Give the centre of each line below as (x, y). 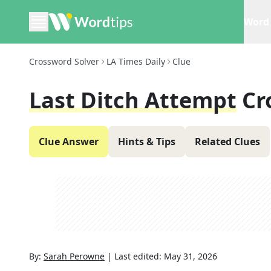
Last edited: (139, 256)
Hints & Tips (147, 142)
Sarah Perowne (74, 256)
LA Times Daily (136, 61)
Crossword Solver (64, 61)
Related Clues (227, 142)
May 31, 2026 (191, 256)
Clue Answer (69, 142)
